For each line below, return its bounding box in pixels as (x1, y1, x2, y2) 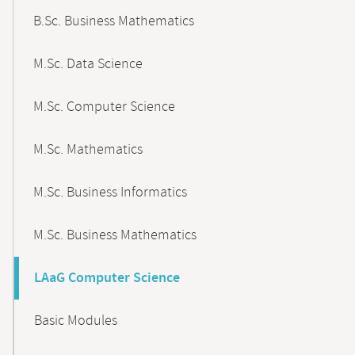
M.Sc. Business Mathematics (33, 226, 197, 245)
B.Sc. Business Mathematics (33, 12, 194, 31)
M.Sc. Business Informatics (33, 183, 187, 202)
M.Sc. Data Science (33, 55, 143, 74)
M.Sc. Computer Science (33, 97, 175, 116)
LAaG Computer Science (34, 269, 180, 288)
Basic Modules (34, 311, 117, 330)
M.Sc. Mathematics (33, 140, 143, 159)
